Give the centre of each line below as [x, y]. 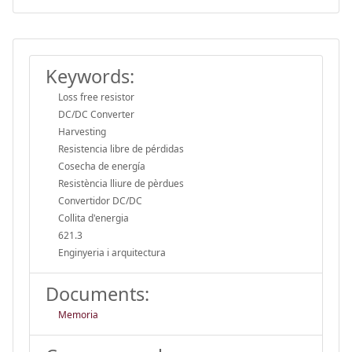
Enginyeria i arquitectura [112, 252]
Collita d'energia [93, 218]
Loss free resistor [96, 97]
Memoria [78, 314]
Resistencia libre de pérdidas [121, 148]
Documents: [97, 293]
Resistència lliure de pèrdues [121, 183]
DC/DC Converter [96, 114]
